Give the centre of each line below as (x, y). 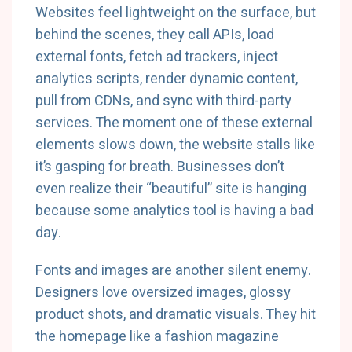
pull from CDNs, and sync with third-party (163, 101)
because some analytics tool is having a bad (174, 211)
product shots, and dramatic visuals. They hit (176, 315)
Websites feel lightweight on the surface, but (176, 13)
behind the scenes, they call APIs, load (155, 35)
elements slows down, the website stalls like (175, 145)
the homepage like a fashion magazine (157, 337)
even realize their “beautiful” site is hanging (171, 189)
